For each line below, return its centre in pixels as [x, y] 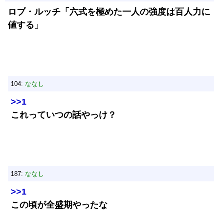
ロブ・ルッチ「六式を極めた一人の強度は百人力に [109, 12]
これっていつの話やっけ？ [64, 115]
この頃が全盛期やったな [59, 205]
